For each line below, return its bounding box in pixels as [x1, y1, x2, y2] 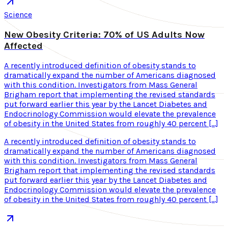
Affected [4, 40, 43, 51]
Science [4, 10, 32, 19]
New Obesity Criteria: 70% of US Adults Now [4, 28, 205, 40]
